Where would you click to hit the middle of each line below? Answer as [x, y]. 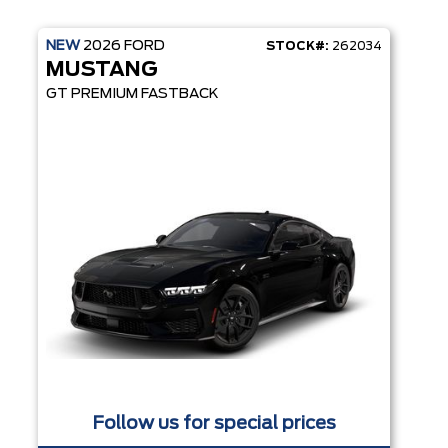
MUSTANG [102, 69]
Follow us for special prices [214, 423]
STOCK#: [297, 45]
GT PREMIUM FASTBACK [132, 93]
